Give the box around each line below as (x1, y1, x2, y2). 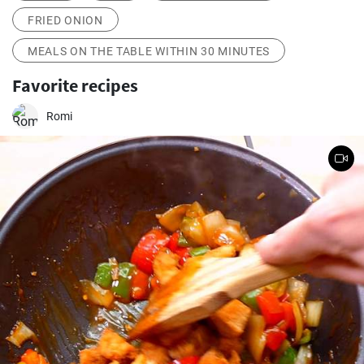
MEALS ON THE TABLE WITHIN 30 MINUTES (28, 45, 271, 58)
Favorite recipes (12, 74, 138, 97)
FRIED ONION (28, 14, 103, 27)
